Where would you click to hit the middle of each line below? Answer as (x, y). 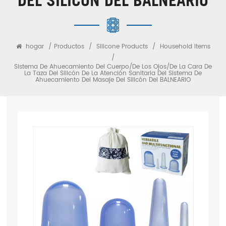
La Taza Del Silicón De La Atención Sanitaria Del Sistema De (113, 74)
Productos (70, 47)
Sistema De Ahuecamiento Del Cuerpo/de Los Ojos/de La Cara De (113, 67)
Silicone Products (122, 47)
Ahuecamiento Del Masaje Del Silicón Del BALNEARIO (113, 80)
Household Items (185, 47)
